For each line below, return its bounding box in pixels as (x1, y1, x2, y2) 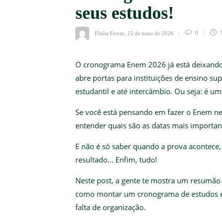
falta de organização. (75, 202, 146, 212)
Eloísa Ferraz (95, 30, 124, 36)
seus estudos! (75, 2, 178, 23)
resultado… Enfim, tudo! (75, 154, 157, 165)
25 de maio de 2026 (127, 30, 173, 36)
